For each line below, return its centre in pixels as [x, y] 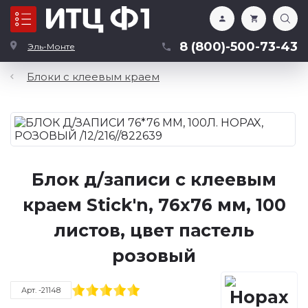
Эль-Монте [51, 46]
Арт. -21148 [41, 290]
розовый [154, 256]
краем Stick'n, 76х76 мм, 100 [154, 205]
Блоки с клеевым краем [93, 77]
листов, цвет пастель [154, 230]
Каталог [64, 19]
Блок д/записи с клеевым [154, 179]
